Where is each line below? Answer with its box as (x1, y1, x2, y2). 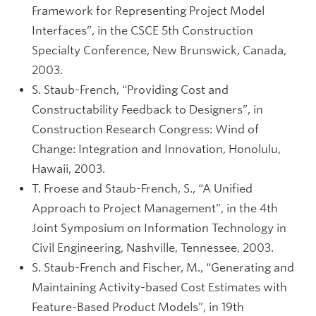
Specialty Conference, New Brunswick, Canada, (32, 44, 286, 57)
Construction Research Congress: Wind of (32, 123, 259, 136)
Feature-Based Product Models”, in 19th (32, 300, 244, 314)
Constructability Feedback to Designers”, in (32, 103, 263, 116)
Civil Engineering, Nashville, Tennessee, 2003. (32, 241, 274, 255)
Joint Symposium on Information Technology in (32, 221, 286, 235)
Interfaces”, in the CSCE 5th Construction (32, 24, 253, 37)
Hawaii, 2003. (32, 162, 105, 176)
